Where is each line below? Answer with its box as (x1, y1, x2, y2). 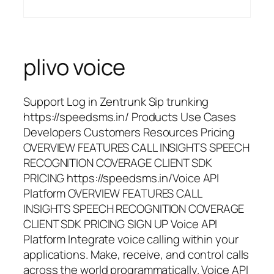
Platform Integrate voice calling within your (23, 231, 239, 248)
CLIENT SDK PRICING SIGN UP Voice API (23, 216, 218, 232)
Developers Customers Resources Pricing (23, 124, 235, 141)
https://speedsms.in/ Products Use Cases (23, 109, 237, 125)
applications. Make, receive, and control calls (23, 246, 250, 263)
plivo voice (23, 52, 125, 83)
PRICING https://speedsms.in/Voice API (23, 170, 220, 187)
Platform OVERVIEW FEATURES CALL (23, 185, 202, 202)
